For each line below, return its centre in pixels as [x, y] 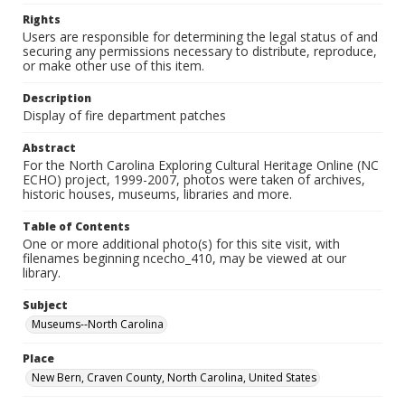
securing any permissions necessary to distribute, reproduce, [200, 51]
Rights [42, 19]
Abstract [49, 148]
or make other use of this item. [113, 66]
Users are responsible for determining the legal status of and [200, 37]
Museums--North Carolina [98, 324]
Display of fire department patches [124, 115]
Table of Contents [76, 226]
